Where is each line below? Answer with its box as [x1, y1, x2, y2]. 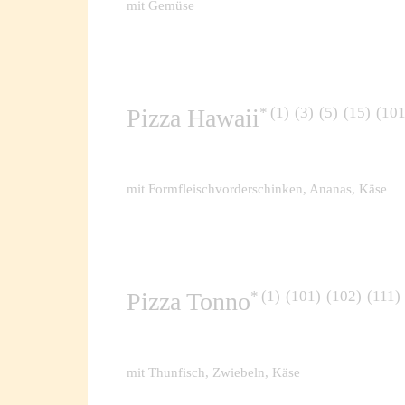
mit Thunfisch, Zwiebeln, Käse [127, 364, 301, 380]
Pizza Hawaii [127, 104, 260, 133]
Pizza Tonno [127, 287, 251, 316]
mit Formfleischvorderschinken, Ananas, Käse [127, 181, 388, 196]
